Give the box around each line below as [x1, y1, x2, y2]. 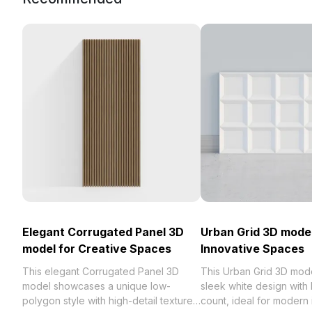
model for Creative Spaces [22, 242, 171, 256]
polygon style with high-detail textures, [22, 295, 201, 306]
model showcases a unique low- [22, 280, 171, 292]
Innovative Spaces [201, 242, 304, 256]
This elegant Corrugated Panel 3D [22, 265, 179, 277]
